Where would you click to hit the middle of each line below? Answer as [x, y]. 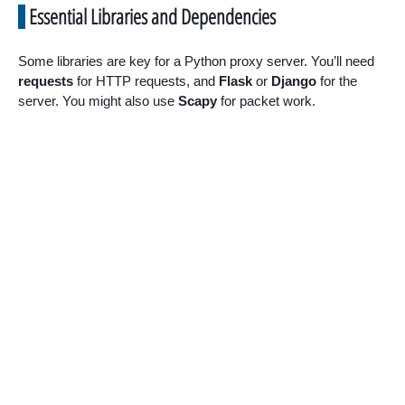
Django [294, 81]
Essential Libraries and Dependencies [152, 17]
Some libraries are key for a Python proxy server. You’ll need [196, 61]
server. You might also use [98, 101]
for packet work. [266, 101]
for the [337, 81]
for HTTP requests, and [146, 81]
